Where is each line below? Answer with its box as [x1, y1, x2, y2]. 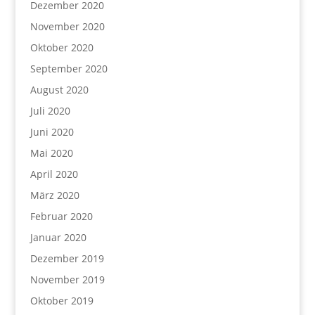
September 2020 [30, 62, 108, 75]
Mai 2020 [30, 146, 73, 160]
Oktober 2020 [30, 41, 94, 54]
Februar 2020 [30, 210, 93, 223]
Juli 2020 [30, 104, 70, 117]
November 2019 [30, 273, 105, 286]
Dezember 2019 [30, 252, 104, 265]
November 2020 [30, 20, 105, 33]
